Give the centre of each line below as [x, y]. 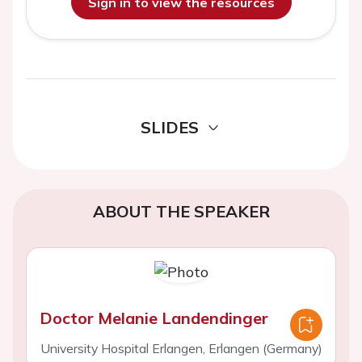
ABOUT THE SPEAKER [181, 211]
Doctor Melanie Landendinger [154, 318]
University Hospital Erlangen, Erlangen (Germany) [181, 348]
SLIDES [170, 127]
